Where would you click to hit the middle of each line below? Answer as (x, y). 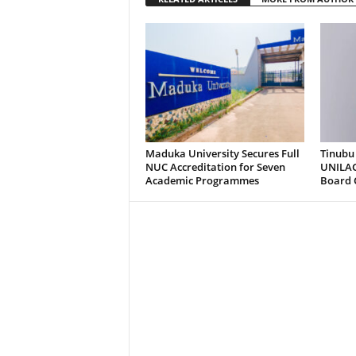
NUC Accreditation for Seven (215, 167)
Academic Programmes (202, 180)
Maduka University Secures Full (222, 153)
